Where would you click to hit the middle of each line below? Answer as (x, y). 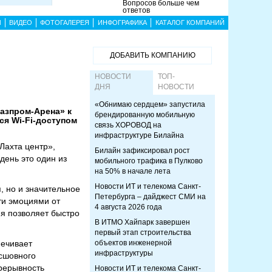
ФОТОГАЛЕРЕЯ (65, 22)
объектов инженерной (133, 243)
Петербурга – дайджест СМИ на (150, 197)
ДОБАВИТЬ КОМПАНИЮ (152, 55)
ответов (137, 10)
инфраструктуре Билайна (139, 135)
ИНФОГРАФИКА (122, 22)
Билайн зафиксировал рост (142, 151)
